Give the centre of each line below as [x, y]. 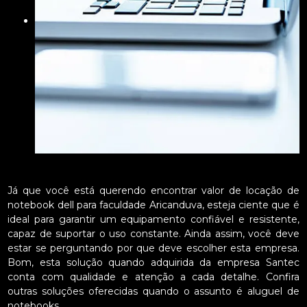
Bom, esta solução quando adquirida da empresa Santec [153, 263]
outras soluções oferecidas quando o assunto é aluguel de [153, 292]
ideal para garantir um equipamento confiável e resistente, [153, 220]
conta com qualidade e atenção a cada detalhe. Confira [153, 277]
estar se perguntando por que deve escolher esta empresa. [153, 248]
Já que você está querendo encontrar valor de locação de [153, 191]
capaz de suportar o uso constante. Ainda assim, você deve [153, 234]
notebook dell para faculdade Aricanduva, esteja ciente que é [153, 205]
